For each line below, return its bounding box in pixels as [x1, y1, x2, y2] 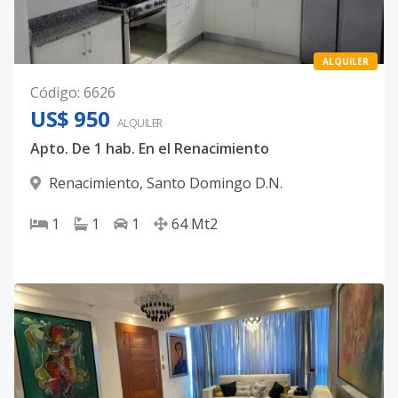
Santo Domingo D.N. [147, 173, 283, 193]
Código [30, 83, 77, 102]
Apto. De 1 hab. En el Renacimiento [30, 139, 269, 158]
